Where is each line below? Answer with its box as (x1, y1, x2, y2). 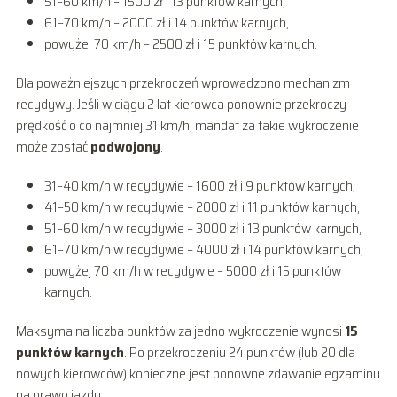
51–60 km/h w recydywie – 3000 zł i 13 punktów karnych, (43, 216, 362, 239)
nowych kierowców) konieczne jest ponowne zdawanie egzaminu (15, 362, 380, 385)
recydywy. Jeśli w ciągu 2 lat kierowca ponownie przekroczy (15, 92, 346, 115)
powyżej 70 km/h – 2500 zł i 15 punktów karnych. (43, 32, 317, 55)
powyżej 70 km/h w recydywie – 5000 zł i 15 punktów (43, 259, 341, 282)
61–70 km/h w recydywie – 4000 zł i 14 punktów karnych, (43, 237, 363, 261)
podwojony (90, 135, 160, 158)
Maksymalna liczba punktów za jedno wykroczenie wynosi (15, 319, 345, 342)
